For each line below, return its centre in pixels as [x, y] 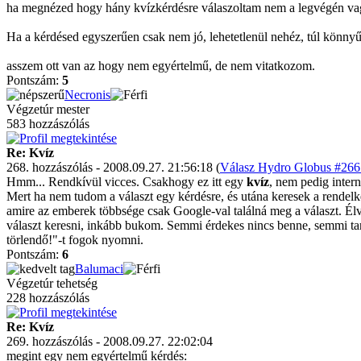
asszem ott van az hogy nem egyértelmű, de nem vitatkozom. [161, 66]
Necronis [87, 95]
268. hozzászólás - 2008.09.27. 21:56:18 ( [113, 167]
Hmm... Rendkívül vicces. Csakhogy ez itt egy [127, 182]
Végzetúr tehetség [52, 283]
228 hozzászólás [48, 298]
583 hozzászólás [48, 124]
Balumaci [99, 269]
